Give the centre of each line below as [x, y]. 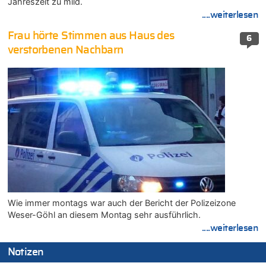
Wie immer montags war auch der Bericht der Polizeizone [121, 202]
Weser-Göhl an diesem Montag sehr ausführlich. [104, 214]
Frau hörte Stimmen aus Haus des [91, 36]
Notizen [26, 252]
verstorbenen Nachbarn [65, 50]
